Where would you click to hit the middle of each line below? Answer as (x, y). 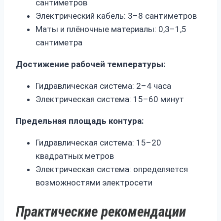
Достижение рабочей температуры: (91, 64)
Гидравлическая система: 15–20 (98, 142)
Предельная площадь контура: (80, 121)
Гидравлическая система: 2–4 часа (103, 86)
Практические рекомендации (101, 211)
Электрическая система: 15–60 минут (110, 99)
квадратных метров (75, 156)
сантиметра (59, 42)
